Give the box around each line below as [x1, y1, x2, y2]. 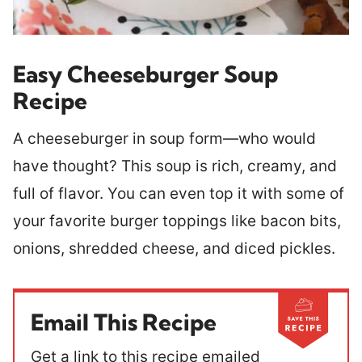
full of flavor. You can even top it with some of [13, 183, 344, 203]
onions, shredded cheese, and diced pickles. [13, 238, 339, 258]
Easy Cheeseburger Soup [13, 59, 278, 88]
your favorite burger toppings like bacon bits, [13, 211, 341, 230]
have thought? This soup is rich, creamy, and [13, 156, 337, 175]
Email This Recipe [31, 307, 217, 336]
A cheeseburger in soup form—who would [13, 128, 316, 148]
